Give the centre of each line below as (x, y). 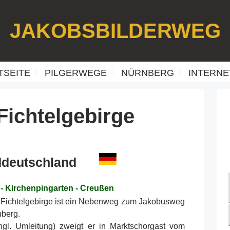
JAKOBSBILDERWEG (115, 31)
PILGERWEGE (76, 73)
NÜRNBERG (148, 73)
